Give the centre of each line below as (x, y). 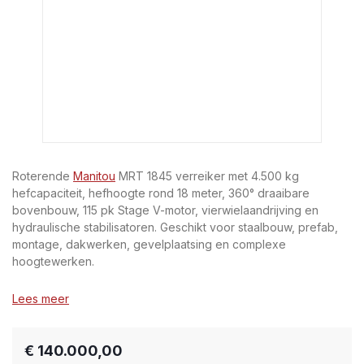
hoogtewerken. (53, 261)
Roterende (43, 176)
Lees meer (41, 299)
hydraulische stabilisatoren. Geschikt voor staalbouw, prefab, (175, 227)
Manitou (94, 176)
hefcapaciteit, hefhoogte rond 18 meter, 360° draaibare (161, 193)
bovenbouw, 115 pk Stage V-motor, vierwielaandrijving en (165, 210)
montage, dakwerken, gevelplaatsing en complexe (149, 244)
